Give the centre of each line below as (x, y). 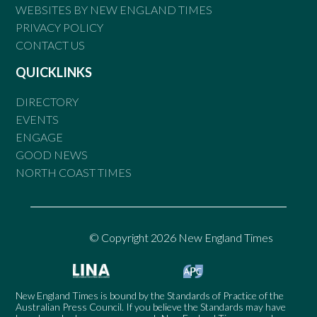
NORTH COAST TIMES (74, 172)
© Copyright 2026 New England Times (181, 237)
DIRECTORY (47, 101)
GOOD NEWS (52, 154)
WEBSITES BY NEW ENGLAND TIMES (114, 9)
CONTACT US (51, 45)
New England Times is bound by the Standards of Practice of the (150, 295)
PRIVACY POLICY (60, 27)
